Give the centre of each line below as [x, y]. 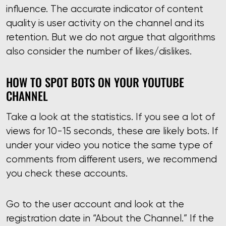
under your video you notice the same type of [109, 145]
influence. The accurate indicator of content [105, 9]
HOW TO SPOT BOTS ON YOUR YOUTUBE [95, 82]
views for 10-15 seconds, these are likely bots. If [112, 131]
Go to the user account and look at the [95, 204]
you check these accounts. [67, 174]
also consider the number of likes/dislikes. [99, 51]
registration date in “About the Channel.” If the [110, 218]
